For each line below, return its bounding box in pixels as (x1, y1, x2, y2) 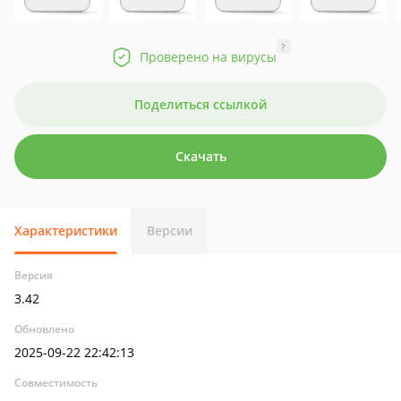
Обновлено (14, 321, 74, 337)
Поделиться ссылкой (134, 96, 267, 113)
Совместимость (14, 375, 98, 390)
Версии (147, 222, 192, 239)
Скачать (175, 148, 226, 165)
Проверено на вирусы (139, 48, 277, 65)
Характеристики (14, 222, 117, 239)
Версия (14, 268, 53, 283)
